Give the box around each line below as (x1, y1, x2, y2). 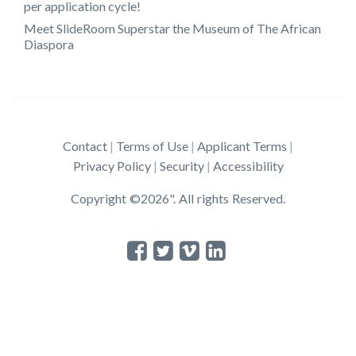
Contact (63, 137, 107, 153)
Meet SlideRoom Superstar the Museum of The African (24, 20, 321, 36)
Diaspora (24, 36, 74, 52)
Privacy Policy (72, 157, 151, 173)
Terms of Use (116, 137, 188, 153)
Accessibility (212, 157, 284, 173)
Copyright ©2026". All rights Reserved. (71, 190, 285, 206)
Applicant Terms (197, 137, 287, 153)
